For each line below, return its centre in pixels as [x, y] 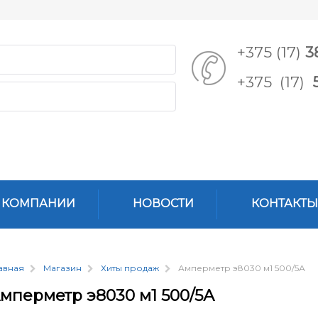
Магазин [62, 268]
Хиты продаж [130, 268]
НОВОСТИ [163, 203]
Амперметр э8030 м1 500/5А [242, 268]
